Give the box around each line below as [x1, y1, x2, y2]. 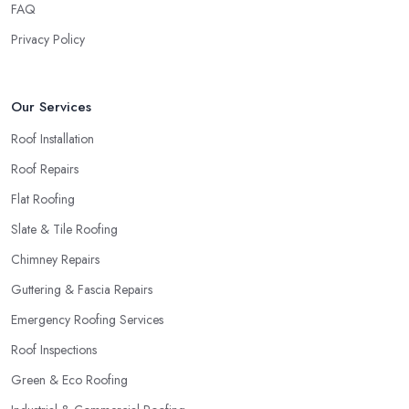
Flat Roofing [11, 190, 75, 209]
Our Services [11, 97, 91, 118]
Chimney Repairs [11, 250, 100, 269]
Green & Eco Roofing [11, 371, 128, 390]
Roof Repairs [11, 160, 79, 179]
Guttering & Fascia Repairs [11, 280, 152, 299]
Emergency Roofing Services [11, 310, 163, 330]
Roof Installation [11, 130, 94, 149]
